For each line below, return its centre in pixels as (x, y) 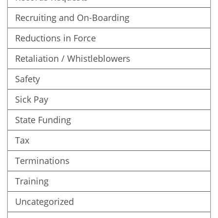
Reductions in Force (55, 38)
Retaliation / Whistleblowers (73, 58)
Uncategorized (45, 201)
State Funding (43, 120)
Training (32, 181)
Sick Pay (32, 99)
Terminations (42, 161)
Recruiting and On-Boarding (72, 18)
